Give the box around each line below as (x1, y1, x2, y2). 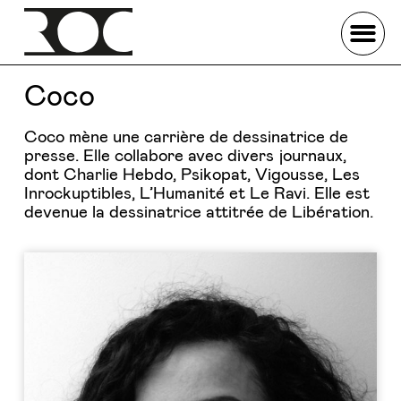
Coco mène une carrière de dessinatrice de (23, 129, 348, 147)
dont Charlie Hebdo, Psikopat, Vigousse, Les (23, 166, 360, 184)
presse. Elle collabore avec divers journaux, (23, 148, 346, 166)
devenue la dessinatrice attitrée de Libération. (23, 204, 373, 222)
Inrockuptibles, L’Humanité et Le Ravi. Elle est (23, 185, 370, 203)
